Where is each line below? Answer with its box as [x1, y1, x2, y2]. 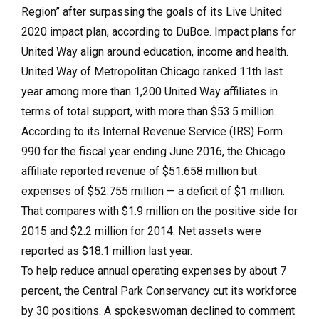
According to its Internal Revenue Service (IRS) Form [21, 124, 283, 138]
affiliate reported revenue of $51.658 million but [21, 164, 257, 178]
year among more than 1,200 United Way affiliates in [21, 84, 278, 98]
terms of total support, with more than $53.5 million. [21, 104, 276, 118]
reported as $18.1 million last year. [21, 244, 192, 258]
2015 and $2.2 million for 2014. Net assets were [21, 224, 261, 238]
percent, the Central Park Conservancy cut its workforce [21, 283, 297, 298]
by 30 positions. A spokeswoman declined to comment [21, 303, 295, 318]
